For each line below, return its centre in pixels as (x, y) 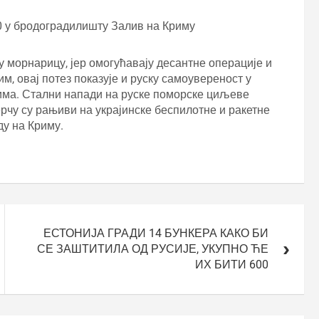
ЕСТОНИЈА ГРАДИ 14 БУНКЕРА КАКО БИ (156, 233)
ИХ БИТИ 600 (232, 264)
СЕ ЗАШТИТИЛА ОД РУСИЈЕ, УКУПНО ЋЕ (153, 249)
